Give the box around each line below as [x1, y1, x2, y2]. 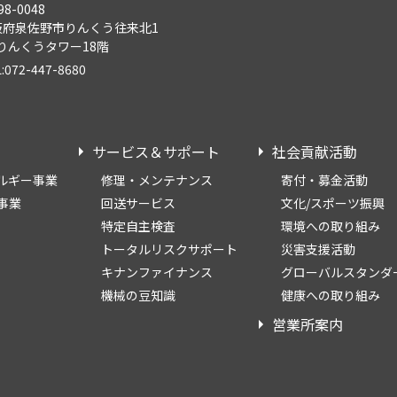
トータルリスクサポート [101, 240, 237, 259]
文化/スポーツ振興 [281, 194, 385, 213]
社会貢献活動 [272, 141, 357, 163]
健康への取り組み [281, 286, 380, 305]
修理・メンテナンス [101, 171, 213, 190]
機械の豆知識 [101, 286, 175, 305]
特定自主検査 [101, 217, 175, 236]
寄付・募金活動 [281, 171, 368, 190]
